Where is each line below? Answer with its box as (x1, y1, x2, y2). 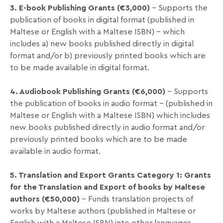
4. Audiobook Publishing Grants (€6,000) (10, 88, 165, 96)
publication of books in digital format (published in (10, 16, 194, 24)
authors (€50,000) (10, 195, 80, 204)
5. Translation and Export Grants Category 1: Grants (10, 171, 211, 180)
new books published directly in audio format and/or (10, 123, 205, 132)
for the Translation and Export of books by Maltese (10, 183, 205, 192)
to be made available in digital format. (10, 64, 149, 72)
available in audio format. (10, 147, 101, 156)
